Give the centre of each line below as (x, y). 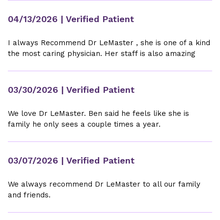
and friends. (29, 195)
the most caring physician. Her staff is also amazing (102, 54)
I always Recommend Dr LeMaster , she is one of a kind (109, 43)
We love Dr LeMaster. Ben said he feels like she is (98, 113)
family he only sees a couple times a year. (84, 124)
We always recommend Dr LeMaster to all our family (104, 184)
